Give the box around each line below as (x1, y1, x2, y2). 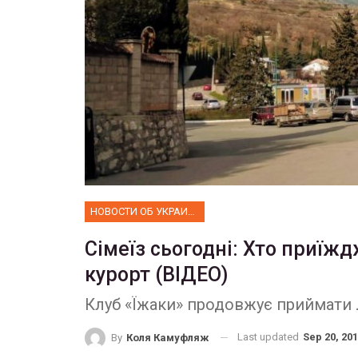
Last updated (237, 331, 301, 343)
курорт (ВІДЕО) (85, 263, 228, 286)
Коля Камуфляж (126, 331, 209, 344)
